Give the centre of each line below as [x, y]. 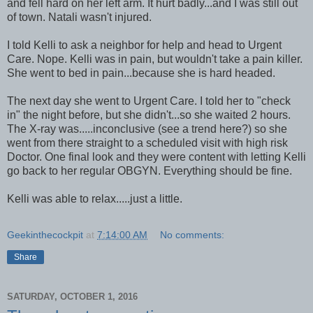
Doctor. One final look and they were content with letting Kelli [156, 156]
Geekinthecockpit [45, 234]
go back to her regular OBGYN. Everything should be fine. [150, 170]
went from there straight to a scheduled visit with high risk [147, 143]
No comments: [192, 234]
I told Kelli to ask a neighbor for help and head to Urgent [144, 45]
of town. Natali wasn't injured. [79, 17]
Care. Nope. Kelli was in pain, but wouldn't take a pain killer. [155, 59]
